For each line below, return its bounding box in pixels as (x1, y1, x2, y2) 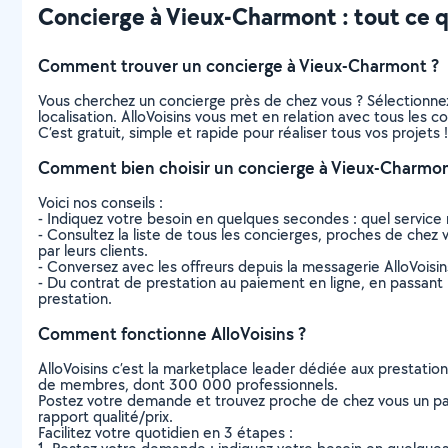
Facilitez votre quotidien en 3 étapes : (38, 422, 293, 443)
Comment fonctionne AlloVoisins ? (38, 322, 306, 345)
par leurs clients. (38, 240, 148, 261)
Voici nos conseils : (38, 192, 163, 213)
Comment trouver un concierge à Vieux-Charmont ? (38, 54, 439, 77)
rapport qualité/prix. (38, 406, 173, 427)
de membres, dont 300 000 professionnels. (38, 374, 338, 395)
